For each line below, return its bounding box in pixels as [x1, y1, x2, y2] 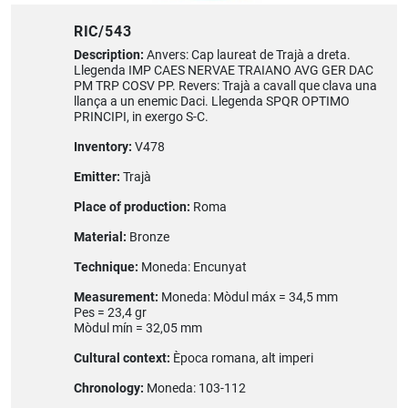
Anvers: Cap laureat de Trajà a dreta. [146, 46, 351, 63]
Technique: [73, 259, 141, 275]
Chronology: [73, 380, 147, 396]
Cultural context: [73, 350, 173, 366]
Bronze [128, 229, 169, 245]
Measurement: [73, 289, 161, 305]
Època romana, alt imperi [172, 350, 313, 366]
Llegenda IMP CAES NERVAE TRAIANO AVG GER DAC [73, 62, 373, 78]
